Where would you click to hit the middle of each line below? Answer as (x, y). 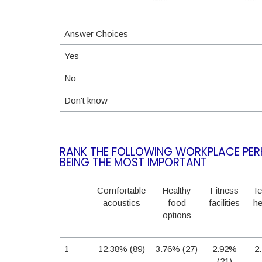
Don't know (86, 100)
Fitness (224, 190)
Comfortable (121, 190)
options (177, 215)
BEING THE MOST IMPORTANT (133, 162)
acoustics (121, 202)
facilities (224, 202)
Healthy (177, 190)
